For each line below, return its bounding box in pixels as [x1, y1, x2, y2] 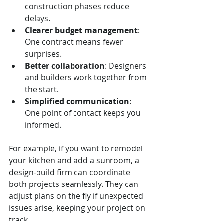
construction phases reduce [25, 1, 131, 12]
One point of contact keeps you [25, 108, 143, 118]
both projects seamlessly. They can [9, 179, 140, 189]
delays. [25, 13, 50, 24]
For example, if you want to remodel [9, 143, 145, 154]
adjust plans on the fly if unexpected [9, 190, 145, 201]
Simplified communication [25, 96, 129, 107]
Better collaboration [25, 60, 105, 71]
